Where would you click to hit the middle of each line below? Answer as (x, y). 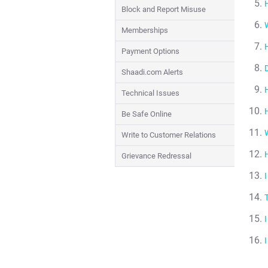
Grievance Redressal (156, 156)
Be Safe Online (147, 114)
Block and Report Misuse (164, 9)
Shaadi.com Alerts (152, 72)
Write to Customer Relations (169, 135)
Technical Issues (150, 93)
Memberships (145, 30)
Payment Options (150, 51)
